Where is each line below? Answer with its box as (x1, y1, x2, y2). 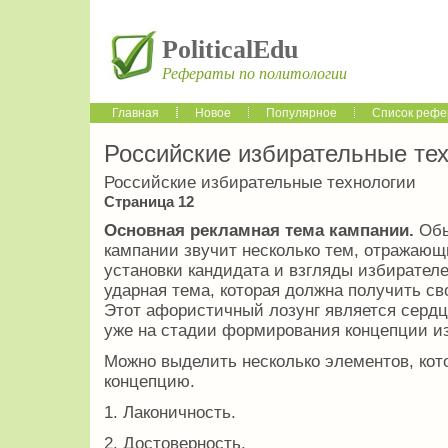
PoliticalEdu (162, 35, 298, 64)
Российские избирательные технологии (104, 173, 416, 193)
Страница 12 (104, 193, 194, 211)
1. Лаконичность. (104, 403, 236, 423)
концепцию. (104, 372, 195, 392)
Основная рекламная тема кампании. (104, 221, 419, 241)
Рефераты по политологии (162, 65, 347, 82)
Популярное (266, 106, 337, 120)
